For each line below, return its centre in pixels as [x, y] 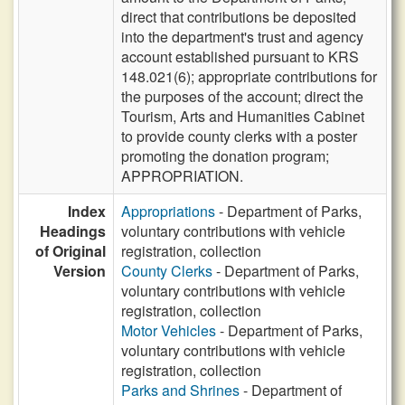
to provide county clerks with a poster [239, 136]
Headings [73, 231]
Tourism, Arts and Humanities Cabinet [243, 116]
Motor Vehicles [169, 330]
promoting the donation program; [225, 156]
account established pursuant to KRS [240, 57]
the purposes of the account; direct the [242, 96]
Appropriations [168, 211]
